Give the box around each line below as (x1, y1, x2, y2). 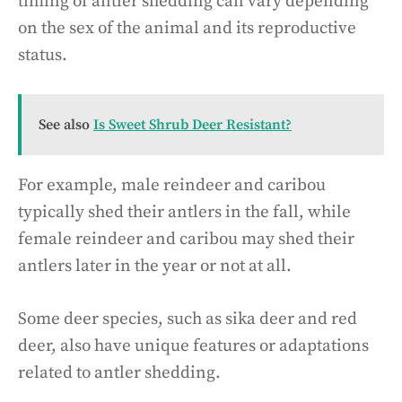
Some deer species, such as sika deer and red (18, 308, 357, 329)
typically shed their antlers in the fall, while (18, 202, 351, 223)
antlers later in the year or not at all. (18, 256, 292, 277)
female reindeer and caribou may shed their (18, 229, 354, 250)
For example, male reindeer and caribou (18, 175, 326, 197)
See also (39, 116, 90, 135)
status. (18, 44, 67, 66)
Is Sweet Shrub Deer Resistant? (93, 116, 292, 135)
